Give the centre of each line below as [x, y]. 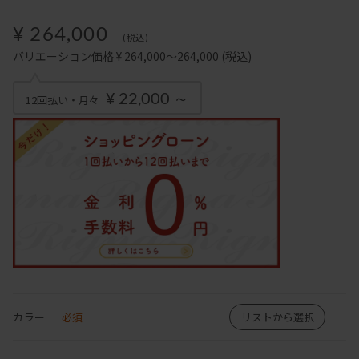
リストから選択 [277, 317]
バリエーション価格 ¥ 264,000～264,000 [116, 56]
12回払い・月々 [63, 100]
